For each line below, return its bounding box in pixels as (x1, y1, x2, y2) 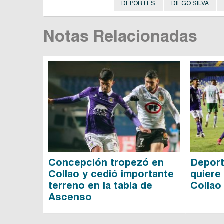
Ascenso (48, 190, 92, 203)
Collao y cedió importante (48, 167, 174, 180)
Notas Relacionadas (43, 26, 197, 46)
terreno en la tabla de (48, 179, 152, 191)
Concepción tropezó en (48, 156, 164, 168)
